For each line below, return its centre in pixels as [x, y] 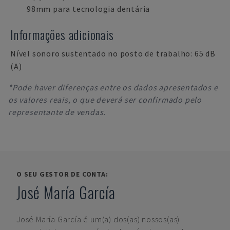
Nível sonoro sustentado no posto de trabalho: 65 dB [113, 53]
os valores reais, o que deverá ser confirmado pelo [105, 100]
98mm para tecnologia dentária [89, 9]
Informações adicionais [62, 34]
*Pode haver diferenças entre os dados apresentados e [113, 87]
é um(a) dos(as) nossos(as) [132, 219]
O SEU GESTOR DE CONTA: [62, 174]
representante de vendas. [57, 112]
